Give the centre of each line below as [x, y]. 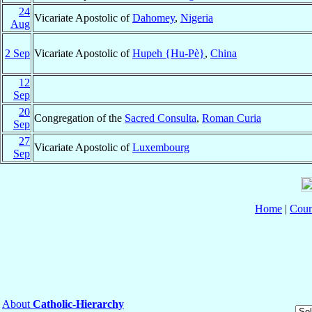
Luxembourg [161, 148]
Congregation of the [79, 118]
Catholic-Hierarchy [78, 304]
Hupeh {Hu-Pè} [169, 54]
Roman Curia [232, 118]
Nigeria [197, 18]
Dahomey [154, 18]
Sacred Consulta [161, 118]
